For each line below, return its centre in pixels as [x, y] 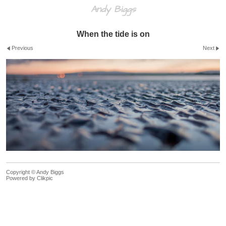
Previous [23, 48]
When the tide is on [113, 34]
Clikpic [45, 178]
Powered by [21, 178]
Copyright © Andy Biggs [35, 172]
